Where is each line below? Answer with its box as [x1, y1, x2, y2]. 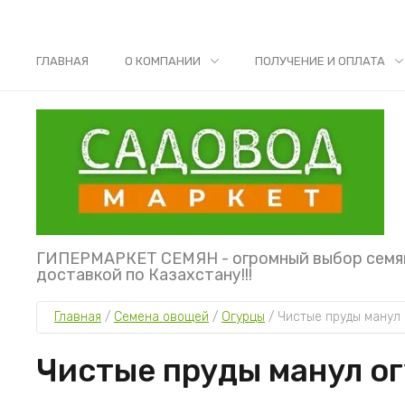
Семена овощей [114, 309, 209, 325]
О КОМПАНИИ [125, 54, 201, 68]
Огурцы [221, 309, 265, 325]
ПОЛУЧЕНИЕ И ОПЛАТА [255, 54, 385, 68]
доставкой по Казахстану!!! [36, 265, 252, 285]
